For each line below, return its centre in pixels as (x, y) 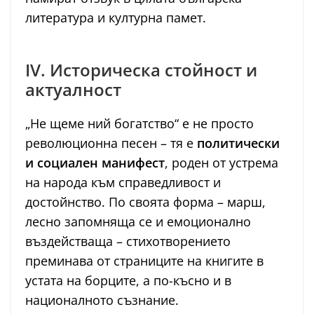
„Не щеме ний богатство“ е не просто (139, 124)
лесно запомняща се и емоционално (138, 222)
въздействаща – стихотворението (128, 241)
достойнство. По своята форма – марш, (145, 202)
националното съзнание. (102, 300)
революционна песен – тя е (111, 143)
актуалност (73, 90)
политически (238, 143)
